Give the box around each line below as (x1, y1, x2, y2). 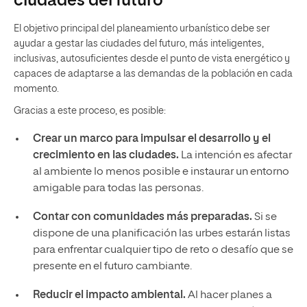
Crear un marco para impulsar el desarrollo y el (32, 133, 271, 145)
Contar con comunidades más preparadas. (32, 211, 254, 223)
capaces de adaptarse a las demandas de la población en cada (14, 69, 293, 79)
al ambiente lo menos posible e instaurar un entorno (32, 166, 289, 177)
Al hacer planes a (185, 289, 272, 301)
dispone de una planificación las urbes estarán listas (32, 228, 291, 239)
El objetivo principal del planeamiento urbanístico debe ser (14, 23, 270, 34)
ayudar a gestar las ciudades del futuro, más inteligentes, (14, 38, 264, 49)
